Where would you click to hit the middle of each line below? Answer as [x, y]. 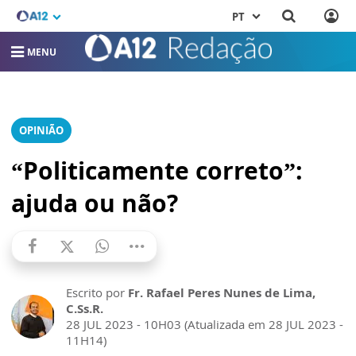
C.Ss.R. [85, 309]
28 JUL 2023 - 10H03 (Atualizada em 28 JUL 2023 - [205, 325]
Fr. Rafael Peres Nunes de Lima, [222, 293]
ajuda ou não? [95, 203]
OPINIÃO [41, 131]
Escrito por [97, 293]
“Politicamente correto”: [157, 171]
